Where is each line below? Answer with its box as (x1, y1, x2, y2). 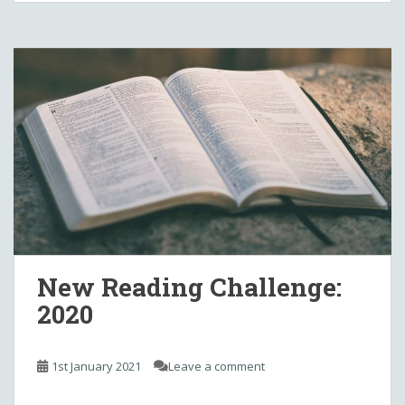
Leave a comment (168, 357, 265, 374)
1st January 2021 (52, 357, 141, 374)
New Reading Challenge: (37, 269, 342, 304)
